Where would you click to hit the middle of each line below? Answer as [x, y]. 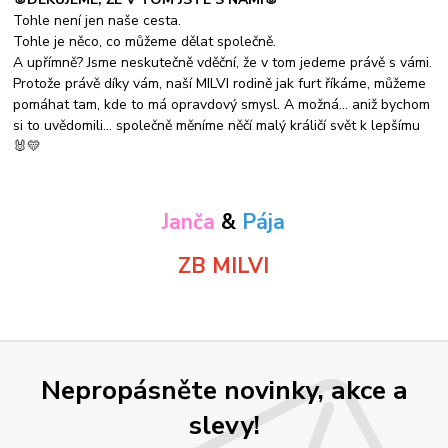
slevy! [224, 424]
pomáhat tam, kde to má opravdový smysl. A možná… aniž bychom [222, 104]
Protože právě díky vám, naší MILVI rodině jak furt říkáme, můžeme [220, 83]
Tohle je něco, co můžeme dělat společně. [145, 41]
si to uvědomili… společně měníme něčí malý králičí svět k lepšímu [217, 125]
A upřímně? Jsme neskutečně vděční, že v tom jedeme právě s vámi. [223, 62]
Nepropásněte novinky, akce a [224, 389]
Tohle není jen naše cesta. [97, 20]
